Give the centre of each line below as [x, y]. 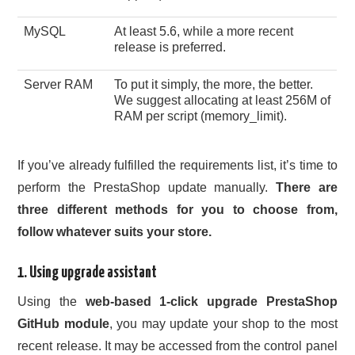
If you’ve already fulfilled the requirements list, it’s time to [177, 165]
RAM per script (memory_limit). [201, 116]
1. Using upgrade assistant [88, 273]
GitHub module [63, 323]
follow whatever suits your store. [115, 231]
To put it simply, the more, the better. [214, 84]
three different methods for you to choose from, [177, 209]
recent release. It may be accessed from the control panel [177, 345]
